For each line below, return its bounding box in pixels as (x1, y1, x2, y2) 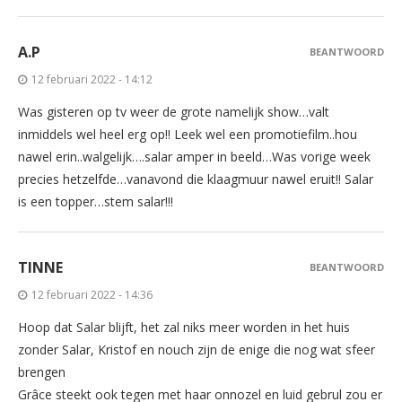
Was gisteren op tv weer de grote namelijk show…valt (18, 102, 329, 120)
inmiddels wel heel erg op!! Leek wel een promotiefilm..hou (18, 125, 357, 143)
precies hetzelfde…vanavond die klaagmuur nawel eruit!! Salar (18, 170, 373, 188)
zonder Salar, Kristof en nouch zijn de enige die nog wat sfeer (18, 340, 375, 358)
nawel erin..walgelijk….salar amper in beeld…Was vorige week (18, 147, 371, 165)
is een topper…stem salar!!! (18, 192, 173, 210)
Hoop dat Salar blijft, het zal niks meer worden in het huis (18, 318, 350, 336)
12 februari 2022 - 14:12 (31, 71, 153, 87)
